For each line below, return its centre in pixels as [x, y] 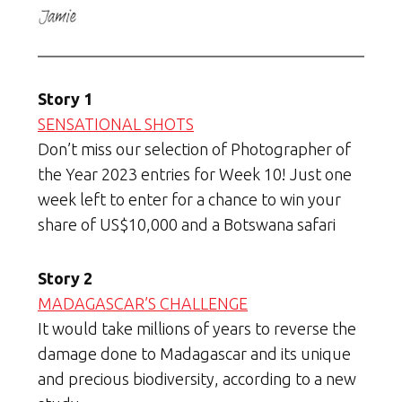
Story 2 [65, 279]
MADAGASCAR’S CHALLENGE [143, 304]
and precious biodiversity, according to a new [197, 379]
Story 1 [65, 99]
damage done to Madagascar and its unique [194, 354]
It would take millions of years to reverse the [197, 329]
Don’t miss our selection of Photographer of [194, 149]
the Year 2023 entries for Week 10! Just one [195, 175]
